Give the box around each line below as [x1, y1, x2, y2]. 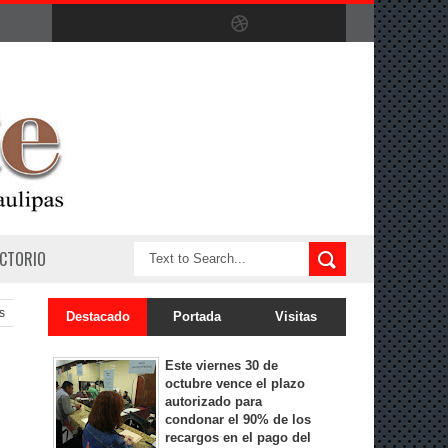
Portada [172, 309, 221, 324]
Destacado [65, 309, 130, 324]
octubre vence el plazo [165, 376, 305, 391]
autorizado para [165, 394, 262, 409]
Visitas [275, 309, 318, 324]
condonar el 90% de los [165, 412, 311, 427]
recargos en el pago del [165, 430, 311, 445]
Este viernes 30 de [165, 358, 278, 373]
